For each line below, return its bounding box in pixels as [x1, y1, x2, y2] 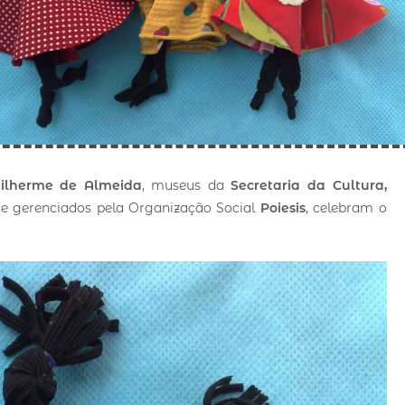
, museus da [141, 176, 231, 193]
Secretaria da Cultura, [231, 176, 387, 193]
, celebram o [305, 199, 387, 216]
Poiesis [259, 199, 306, 216]
